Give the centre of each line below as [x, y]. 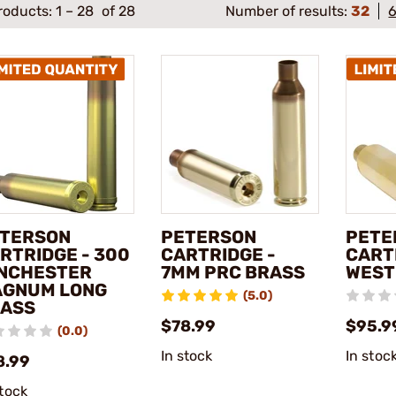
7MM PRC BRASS [232, 272]
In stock [187, 355]
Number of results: [289, 11]
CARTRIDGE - [218, 254]
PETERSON [208, 236]
